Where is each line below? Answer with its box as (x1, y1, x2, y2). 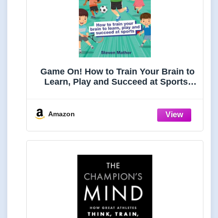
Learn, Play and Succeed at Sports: (44, 76, 191, 87)
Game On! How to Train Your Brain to (40, 66, 195, 76)
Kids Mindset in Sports (70, 87, 165, 97)
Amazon (48, 109, 75, 118)
